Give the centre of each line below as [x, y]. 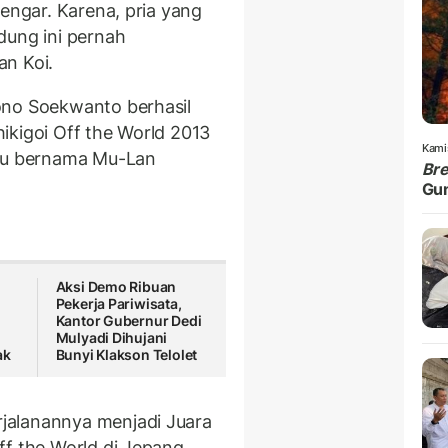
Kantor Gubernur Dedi [128, 321]
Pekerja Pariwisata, [118, 304]
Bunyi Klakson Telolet [126, 355]
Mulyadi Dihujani [111, 338]
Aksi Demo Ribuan [116, 287]
